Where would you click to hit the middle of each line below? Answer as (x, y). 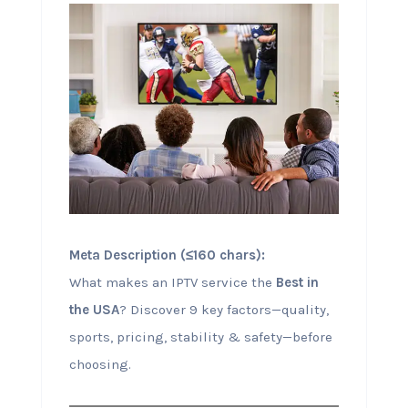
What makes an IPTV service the (172, 282)
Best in (297, 282)
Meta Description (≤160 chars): (167, 255)
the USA (94, 309)
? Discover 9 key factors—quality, (224, 309)
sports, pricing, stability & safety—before (200, 337)
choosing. (100, 364)
